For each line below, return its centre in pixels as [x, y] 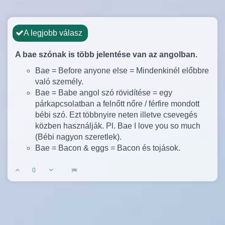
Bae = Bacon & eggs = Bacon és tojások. [108, 148]
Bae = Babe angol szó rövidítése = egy [104, 93]
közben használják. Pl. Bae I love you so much [118, 126]
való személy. [59, 82]
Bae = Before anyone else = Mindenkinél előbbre [122, 71]
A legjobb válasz [53, 33]
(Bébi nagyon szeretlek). [78, 137]
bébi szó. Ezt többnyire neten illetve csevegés [116, 115]
